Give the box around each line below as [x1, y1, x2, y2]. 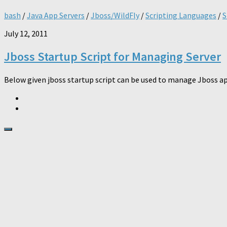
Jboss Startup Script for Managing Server [4, 48, 221, 64]
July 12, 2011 [4, 28, 48, 39]
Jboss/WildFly [91, 10, 139, 20]
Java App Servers [27, 10, 85, 20]
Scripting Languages [145, 10, 216, 20]
